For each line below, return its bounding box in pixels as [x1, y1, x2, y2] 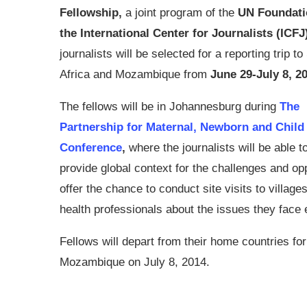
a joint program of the [122, 6, 238, 19]
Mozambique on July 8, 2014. [60, 256, 210, 269]
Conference [60, 141, 122, 154]
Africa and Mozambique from [60, 68, 210, 81]
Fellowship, [60, 6, 122, 19]
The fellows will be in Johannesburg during [60, 100, 276, 113]
